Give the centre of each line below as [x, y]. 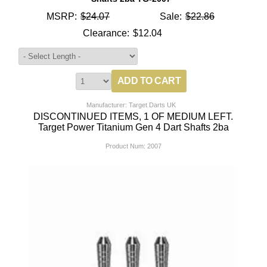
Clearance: [106, 33]
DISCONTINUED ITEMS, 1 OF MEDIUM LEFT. [133, 117]
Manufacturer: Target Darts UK [131, 105]
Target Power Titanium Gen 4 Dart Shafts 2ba [133, 128]
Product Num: [125, 146]
